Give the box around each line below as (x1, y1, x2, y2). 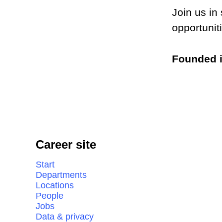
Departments (36, 170, 87, 180)
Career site (36, 138, 96, 151)
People (36, 191, 63, 201)
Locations (36, 180, 74, 190)
